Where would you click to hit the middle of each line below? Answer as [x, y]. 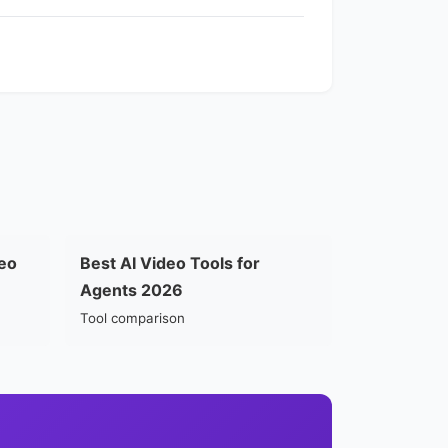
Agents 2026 [132, 290]
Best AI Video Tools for [170, 263]
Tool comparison [133, 318]
